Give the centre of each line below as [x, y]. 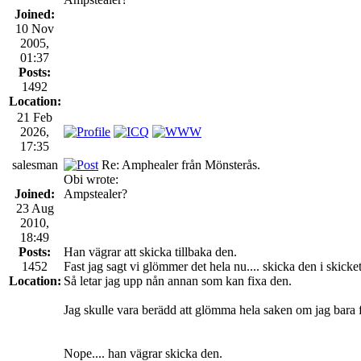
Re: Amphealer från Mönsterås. [179, 164]
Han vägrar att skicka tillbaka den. [150, 251]
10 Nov [35, 28]
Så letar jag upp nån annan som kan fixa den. [178, 280]
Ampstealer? [95, 193]
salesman [35, 164]
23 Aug [35, 208]
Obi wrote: [91, 179]
